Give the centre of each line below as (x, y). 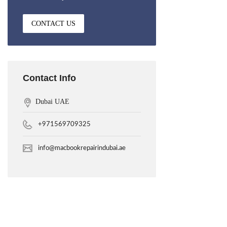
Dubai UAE (52, 102)
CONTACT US (53, 24)
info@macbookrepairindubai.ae (82, 148)
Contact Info (49, 78)
